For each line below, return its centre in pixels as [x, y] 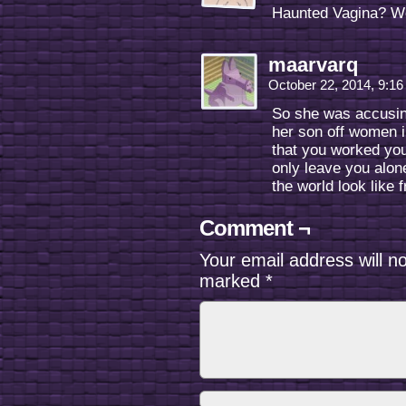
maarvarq [313, 65]
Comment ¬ [255, 228]
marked [232, 281]
